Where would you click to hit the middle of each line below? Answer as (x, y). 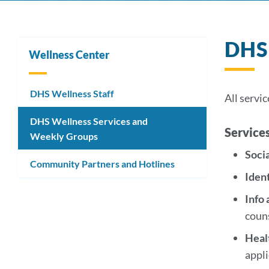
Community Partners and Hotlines (102, 163)
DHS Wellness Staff (72, 93)
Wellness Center (69, 55)
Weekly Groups (64, 136)
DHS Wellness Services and (89, 121)
